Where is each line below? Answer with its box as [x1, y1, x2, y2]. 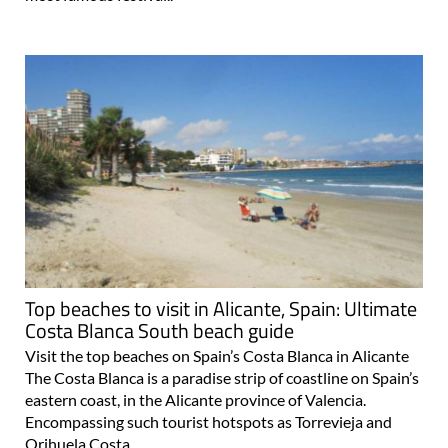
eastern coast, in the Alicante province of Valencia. [25, 390, 366, 410]
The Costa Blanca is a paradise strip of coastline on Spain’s [25, 368, 419, 388]
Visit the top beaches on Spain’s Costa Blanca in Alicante [25, 346, 409, 366]
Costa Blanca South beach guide [25, 315, 294, 347]
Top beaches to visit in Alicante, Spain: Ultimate [25, 293, 417, 325]
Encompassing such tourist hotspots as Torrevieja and [25, 412, 392, 432]
